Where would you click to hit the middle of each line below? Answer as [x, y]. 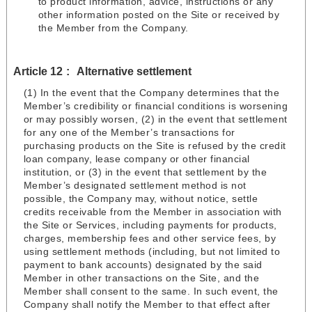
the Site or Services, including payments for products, [150, 225]
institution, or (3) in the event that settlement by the [145, 172]
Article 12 [38, 71]
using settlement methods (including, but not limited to [152, 252]
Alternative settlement [134, 71]
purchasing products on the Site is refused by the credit [155, 146]
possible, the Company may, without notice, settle [141, 199]
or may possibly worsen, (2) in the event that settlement [155, 119]
